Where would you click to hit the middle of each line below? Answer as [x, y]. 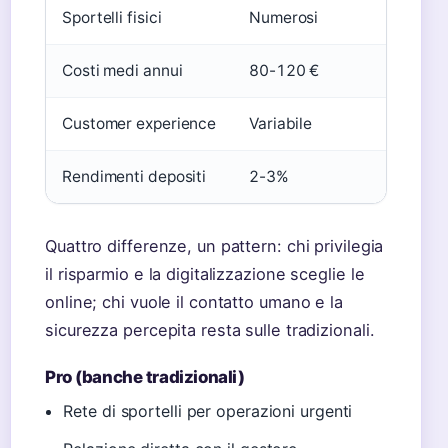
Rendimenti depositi [134, 176]
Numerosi [284, 17]
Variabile [281, 123]
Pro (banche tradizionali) [145, 377]
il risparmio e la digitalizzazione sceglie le [205, 274]
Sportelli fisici [112, 17]
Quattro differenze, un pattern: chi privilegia [214, 246]
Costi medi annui [122, 70]
